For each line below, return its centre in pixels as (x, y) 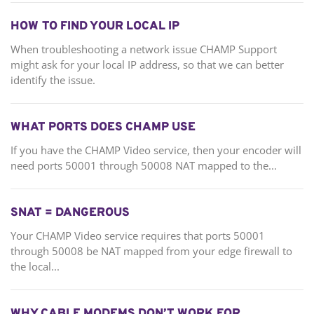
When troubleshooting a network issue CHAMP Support (144, 49)
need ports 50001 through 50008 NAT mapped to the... (144, 166)
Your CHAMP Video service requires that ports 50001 (138, 236)
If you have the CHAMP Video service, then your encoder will (156, 150)
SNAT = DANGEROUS (70, 213)
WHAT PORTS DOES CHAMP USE (103, 128)
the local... (35, 267)
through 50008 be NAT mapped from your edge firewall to (151, 251)
